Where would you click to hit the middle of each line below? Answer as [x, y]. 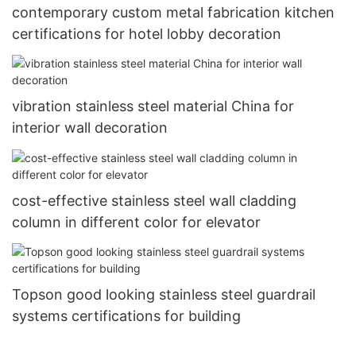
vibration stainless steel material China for [153, 106]
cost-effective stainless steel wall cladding [154, 200]
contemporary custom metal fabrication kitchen [173, 13]
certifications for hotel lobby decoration [147, 34]
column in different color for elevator [136, 222]
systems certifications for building [126, 316]
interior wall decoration [90, 128]
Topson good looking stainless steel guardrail [164, 295]
